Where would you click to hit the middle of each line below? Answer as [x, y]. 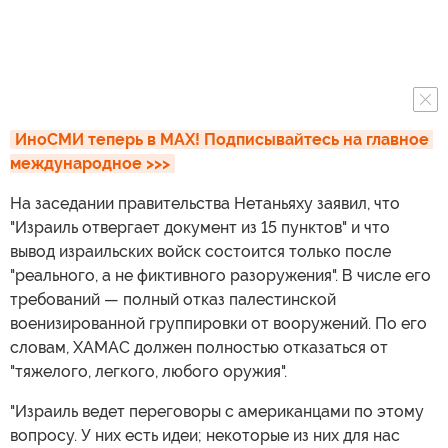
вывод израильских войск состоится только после [200, 251]
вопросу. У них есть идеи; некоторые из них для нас [205, 435]
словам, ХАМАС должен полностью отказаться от [199, 347]
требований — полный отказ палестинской [173, 299]
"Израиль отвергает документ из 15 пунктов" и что [200, 227]
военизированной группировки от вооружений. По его [218, 323]
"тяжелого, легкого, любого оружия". [148, 371]
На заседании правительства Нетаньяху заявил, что [205, 203]
